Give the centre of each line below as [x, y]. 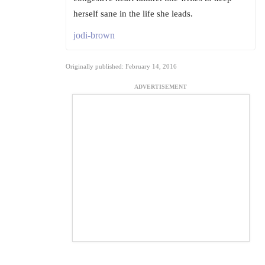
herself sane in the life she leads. [133, 14]
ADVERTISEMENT [161, 86]
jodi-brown [94, 35]
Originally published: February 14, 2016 [121, 67]
